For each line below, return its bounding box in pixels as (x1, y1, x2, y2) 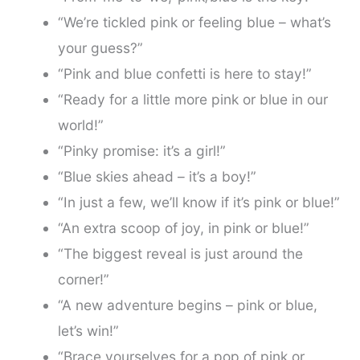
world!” (57, 117, 104, 134)
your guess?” (57, 39, 143, 57)
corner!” (57, 271, 109, 288)
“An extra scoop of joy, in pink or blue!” (57, 219, 309, 237)
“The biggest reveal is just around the (57, 245, 303, 263)
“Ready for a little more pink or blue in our (57, 91, 328, 108)
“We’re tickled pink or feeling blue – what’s (57, 14, 331, 31)
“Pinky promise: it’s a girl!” (57, 142, 226, 160)
